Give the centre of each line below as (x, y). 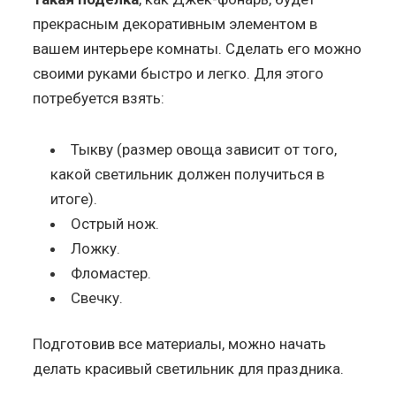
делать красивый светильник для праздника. (189, 368)
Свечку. (97, 297)
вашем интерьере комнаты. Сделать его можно (198, 48)
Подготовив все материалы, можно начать (180, 343)
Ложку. (96, 248)
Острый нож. (115, 223)
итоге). (74, 198)
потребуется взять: (99, 98)
